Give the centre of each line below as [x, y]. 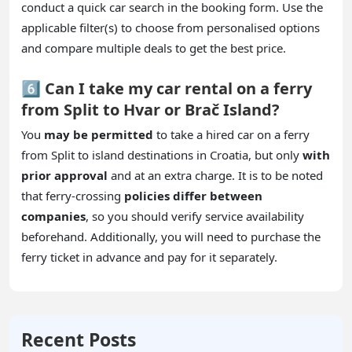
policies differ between [192, 195]
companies [53, 216]
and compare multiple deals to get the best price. [154, 48]
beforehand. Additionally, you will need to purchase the [171, 236]
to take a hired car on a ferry [231, 134]
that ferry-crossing [71, 195]
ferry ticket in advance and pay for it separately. [149, 257]
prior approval [64, 175]
